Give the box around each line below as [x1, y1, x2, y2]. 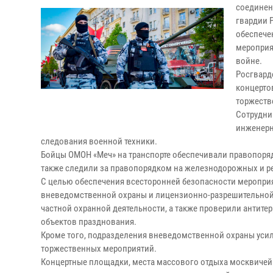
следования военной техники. [41, 136, 157, 147]
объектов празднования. [41, 216, 136, 227]
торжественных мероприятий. [41, 243, 157, 254]
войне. [236, 55, 262, 66]
